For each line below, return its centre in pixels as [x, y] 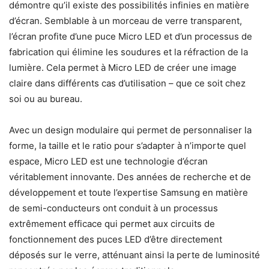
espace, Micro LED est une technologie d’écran [108, 162]
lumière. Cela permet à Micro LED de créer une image [123, 68]
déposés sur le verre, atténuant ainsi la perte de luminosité [134, 255]
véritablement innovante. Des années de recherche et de [130, 177]
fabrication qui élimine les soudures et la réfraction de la [128, 52]
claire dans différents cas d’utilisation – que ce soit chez [127, 83]
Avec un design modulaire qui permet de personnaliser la [130, 130]
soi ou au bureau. [46, 99]
